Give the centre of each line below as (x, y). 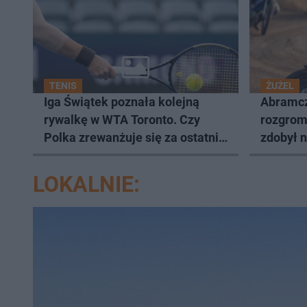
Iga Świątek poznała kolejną (122, 102)
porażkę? (70, 155)
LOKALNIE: (86, 184)
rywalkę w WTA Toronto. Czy (122, 120)
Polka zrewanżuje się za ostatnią (135, 137)
